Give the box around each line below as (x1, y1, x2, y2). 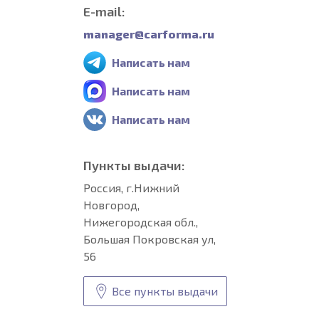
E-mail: (83, 4, 125, 19)
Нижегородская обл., (83, 215, 198, 229)
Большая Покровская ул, (83, 232, 216, 246)
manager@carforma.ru (83, 27, 214, 41)
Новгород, (83, 198, 140, 211)
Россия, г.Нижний (83, 181, 179, 194)
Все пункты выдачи (112, 284, 218, 298)
